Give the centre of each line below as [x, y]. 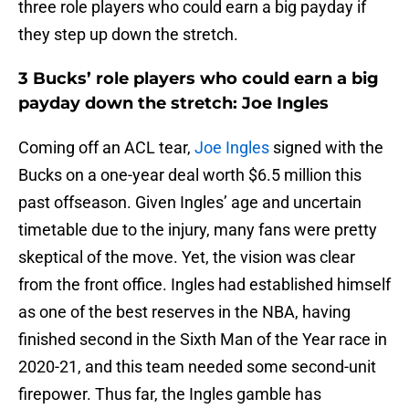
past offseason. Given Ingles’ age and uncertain [190, 203]
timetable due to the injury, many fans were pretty [198, 230]
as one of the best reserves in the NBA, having [184, 312]
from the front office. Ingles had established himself [204, 285]
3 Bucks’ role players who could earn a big [199, 79]
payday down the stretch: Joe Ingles [173, 104]
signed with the [326, 148]
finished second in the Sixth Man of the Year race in [203, 340]
